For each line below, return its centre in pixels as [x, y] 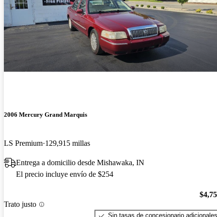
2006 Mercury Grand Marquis [46, 114]
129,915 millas [68, 143]
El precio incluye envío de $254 [65, 174]
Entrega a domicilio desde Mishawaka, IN [80, 162]
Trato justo [20, 204]
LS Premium [23, 143]
